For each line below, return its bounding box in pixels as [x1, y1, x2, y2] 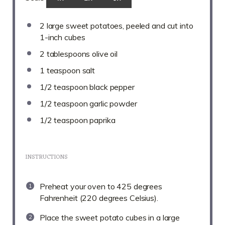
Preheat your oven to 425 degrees [40, 181, 162, 192]
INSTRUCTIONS [25, 152, 68, 163]
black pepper [87, 82, 135, 92]
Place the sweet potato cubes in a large [40, 212, 180, 223]
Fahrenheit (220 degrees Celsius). [40, 193, 158, 203]
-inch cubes [44, 32, 85, 43]
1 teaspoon [40, 65, 80, 76]
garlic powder [87, 98, 137, 109]
